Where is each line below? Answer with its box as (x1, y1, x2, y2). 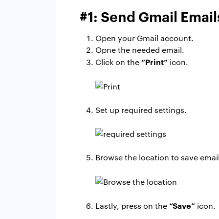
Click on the (95, 56, 141, 67)
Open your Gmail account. (95, 32, 194, 43)
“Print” (141, 56, 168, 67)
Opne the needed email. (95, 44, 184, 55)
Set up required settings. (95, 104, 187, 115)
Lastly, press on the (95, 200, 169, 211)
